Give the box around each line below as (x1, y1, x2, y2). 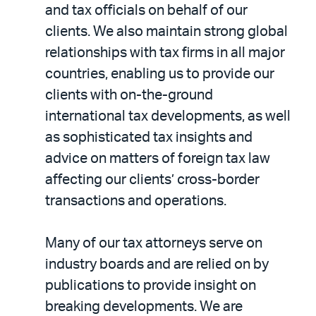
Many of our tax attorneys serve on (45, 236, 262, 250)
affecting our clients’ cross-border (45, 173, 260, 187)
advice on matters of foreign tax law (45, 152, 270, 166)
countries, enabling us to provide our (45, 67, 274, 81)
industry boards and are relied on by (45, 257, 269, 272)
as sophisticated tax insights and (45, 130, 253, 145)
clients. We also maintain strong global (45, 25, 288, 39)
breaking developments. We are (45, 300, 243, 314)
